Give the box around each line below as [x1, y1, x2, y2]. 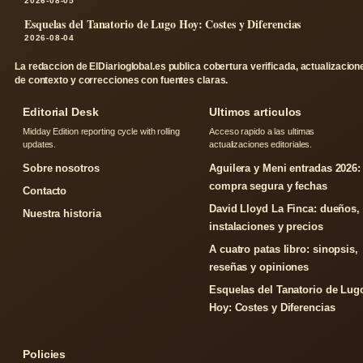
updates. [23, 139, 57, 149]
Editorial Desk [23, 105, 99, 118]
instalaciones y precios [209, 220, 323, 233]
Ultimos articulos [209, 105, 302, 118]
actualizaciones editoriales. [209, 139, 313, 149]
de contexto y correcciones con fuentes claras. [15, 75, 228, 86]
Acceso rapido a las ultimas [209, 126, 315, 136]
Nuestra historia [23, 207, 101, 220]
